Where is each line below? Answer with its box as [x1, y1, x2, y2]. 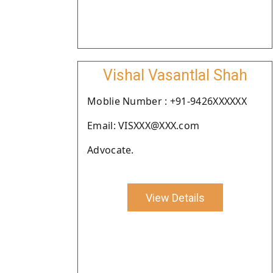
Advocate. [87, 143, 134, 157]
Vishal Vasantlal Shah [102, 66, 247, 84]
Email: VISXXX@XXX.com [87, 119, 200, 132]
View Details [145, 191, 205, 204]
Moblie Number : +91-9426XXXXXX [87, 94, 247, 108]
